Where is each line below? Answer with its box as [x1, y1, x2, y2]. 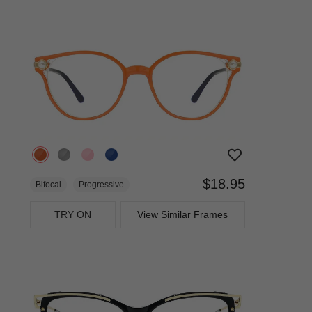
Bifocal [35, 180, 61, 190]
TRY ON [54, 209, 92, 221]
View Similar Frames [137, 209, 228, 221]
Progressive [78, 180, 124, 190]
